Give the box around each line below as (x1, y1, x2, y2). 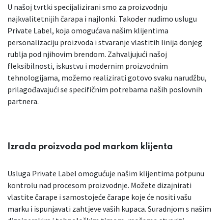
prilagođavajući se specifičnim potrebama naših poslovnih (7, 84, 202, 95)
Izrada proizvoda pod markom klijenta (7, 142, 173, 152)
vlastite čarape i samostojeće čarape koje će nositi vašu (7, 192, 192, 202)
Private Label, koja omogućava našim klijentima (7, 26, 168, 36)
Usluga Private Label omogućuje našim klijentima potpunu (7, 168, 204, 179)
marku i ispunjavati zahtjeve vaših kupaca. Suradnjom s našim (7, 204, 211, 214)
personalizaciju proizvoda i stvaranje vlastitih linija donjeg (7, 37, 202, 48)
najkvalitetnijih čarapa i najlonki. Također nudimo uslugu (7, 14, 197, 24)
